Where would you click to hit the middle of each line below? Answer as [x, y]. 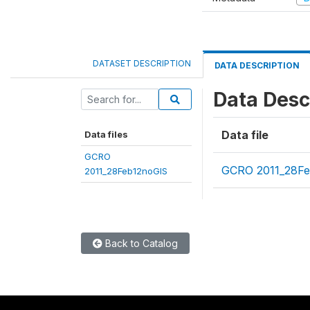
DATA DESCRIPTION [257, 65]
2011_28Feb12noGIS [126, 171]
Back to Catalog [140, 243]
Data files [106, 134]
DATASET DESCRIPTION [142, 63]
